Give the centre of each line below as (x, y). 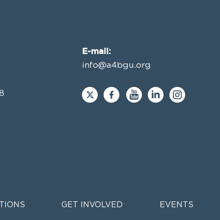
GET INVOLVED (92, 205)
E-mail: (97, 51)
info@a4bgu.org (117, 65)
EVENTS (177, 205)
